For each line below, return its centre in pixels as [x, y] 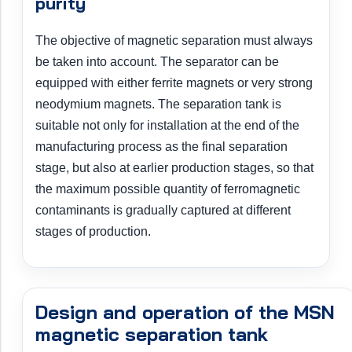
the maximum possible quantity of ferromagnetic [168, 189]
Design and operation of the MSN [185, 312]
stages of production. [93, 232]
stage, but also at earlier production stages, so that [174, 168]
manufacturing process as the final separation [161, 147]
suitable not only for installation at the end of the [167, 126]
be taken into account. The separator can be [157, 62]
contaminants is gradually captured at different [163, 211]
